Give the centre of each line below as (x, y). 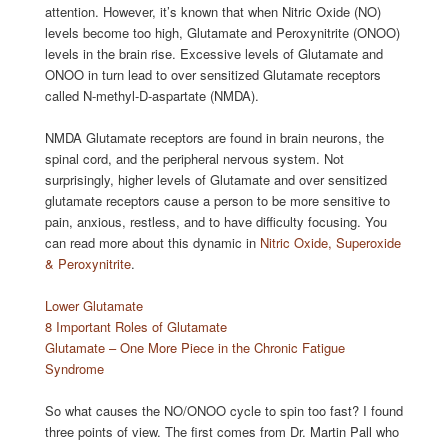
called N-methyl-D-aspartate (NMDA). (151, 95)
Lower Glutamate (93, 306)
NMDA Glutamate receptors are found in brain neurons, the (214, 137)
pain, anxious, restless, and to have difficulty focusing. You (215, 221)
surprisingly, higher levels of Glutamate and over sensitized (215, 179)
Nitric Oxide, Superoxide (330, 242)
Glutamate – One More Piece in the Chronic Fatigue (194, 348)
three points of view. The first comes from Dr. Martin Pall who (221, 432)
